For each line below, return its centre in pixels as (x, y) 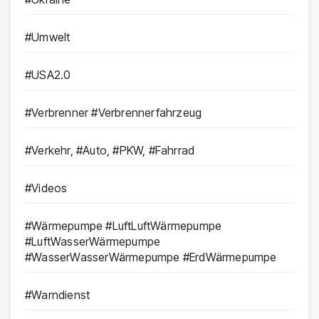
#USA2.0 (48, 75)
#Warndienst (58, 295)
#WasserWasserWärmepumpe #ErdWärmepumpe (151, 257)
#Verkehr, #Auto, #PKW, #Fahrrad (110, 151)
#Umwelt (48, 37)
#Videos (46, 188)
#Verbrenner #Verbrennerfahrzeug (114, 113)
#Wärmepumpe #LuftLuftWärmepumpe (124, 226)
